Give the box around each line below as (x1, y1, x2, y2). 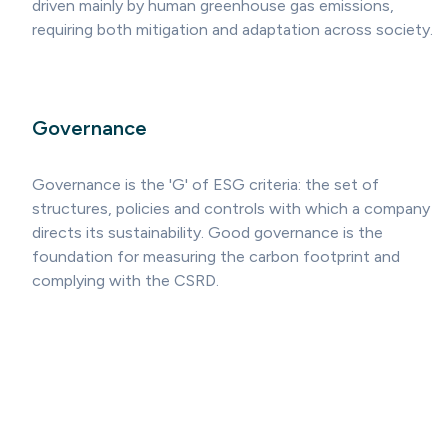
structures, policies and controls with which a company (32, 199, 430, 219)
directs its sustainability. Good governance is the (32, 223, 383, 243)
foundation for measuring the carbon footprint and (32, 247, 400, 267)
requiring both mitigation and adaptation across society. (32, 20, 433, 40)
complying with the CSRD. (32, 271, 219, 291)
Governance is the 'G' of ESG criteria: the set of (32, 175, 379, 195)
